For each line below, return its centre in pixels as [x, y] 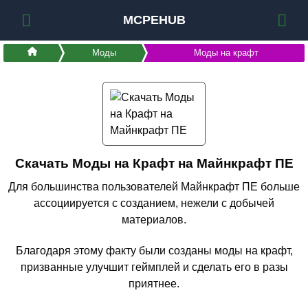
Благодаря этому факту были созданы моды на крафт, [154, 250]
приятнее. [154, 283]
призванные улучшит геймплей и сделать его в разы [154, 267]
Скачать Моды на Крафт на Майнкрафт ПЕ [154, 164]
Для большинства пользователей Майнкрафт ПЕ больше [154, 187]
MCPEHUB [154, 20]
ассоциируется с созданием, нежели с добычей [154, 203]
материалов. [154, 220]
